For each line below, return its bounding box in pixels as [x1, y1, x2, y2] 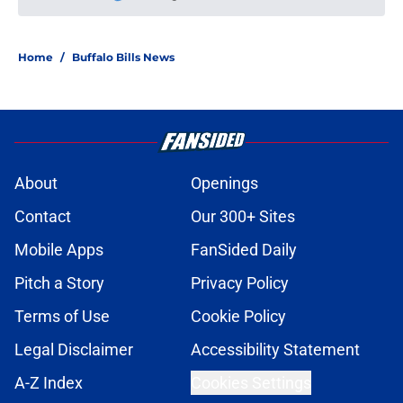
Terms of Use [14, 307, 110, 327]
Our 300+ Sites [191, 207, 295, 227]
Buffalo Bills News [72, 50, 175, 65]
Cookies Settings [191, 373, 311, 393]
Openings [191, 174, 258, 193]
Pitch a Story [14, 273, 104, 293]
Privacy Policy [191, 273, 289, 293]
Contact [14, 207, 71, 227]
